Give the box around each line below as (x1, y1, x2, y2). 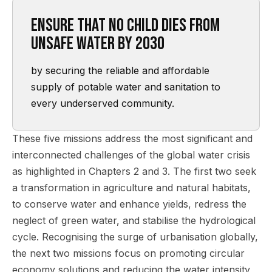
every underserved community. (31, 97, 174, 109)
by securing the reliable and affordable (31, 64, 209, 76)
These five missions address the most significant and (12, 132, 253, 144)
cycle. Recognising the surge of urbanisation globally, (12, 231, 258, 243)
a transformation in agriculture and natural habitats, (12, 182, 251, 194)
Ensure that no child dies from (31, 15, 220, 36)
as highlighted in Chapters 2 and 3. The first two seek (12, 165, 256, 177)
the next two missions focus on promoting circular (12, 247, 245, 259)
